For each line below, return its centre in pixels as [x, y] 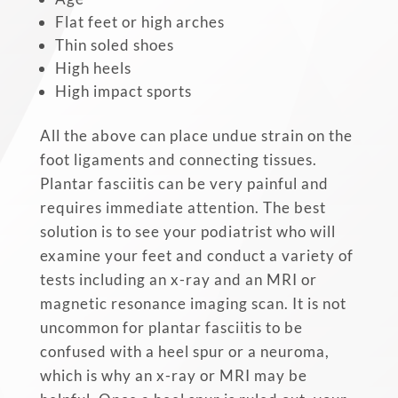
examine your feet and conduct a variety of [196, 255]
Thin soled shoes [114, 44]
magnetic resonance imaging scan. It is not [193, 303]
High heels [93, 68]
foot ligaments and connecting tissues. [178, 159]
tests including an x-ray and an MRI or [178, 279]
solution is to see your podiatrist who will [187, 231]
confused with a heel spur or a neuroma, [184, 351]
